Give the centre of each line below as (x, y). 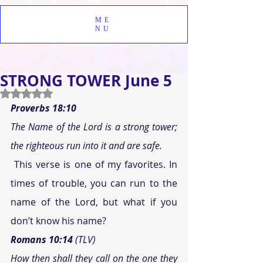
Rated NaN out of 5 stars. (74, 93)
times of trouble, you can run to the (94, 183)
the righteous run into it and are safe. (86, 146)
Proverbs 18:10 (43, 108)
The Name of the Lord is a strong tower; (94, 127)
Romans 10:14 (42, 240)
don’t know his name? (58, 221)
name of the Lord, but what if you (94, 202)
